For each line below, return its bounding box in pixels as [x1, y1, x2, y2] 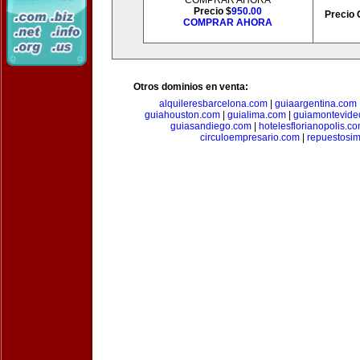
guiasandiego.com [170, 121, 252, 132]
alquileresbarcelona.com [158, 98, 268, 109]
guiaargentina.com [274, 98, 357, 109]
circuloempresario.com [200, 132, 300, 143]
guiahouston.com [144, 109, 220, 121]
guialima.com [227, 109, 286, 121]
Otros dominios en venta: [133, 81, 248, 92]
